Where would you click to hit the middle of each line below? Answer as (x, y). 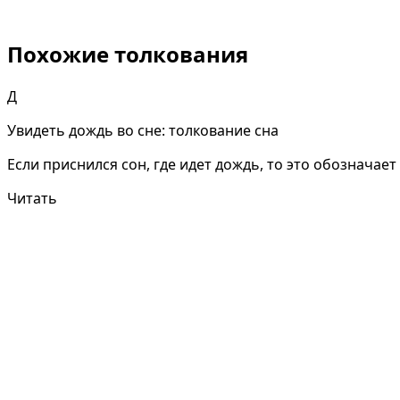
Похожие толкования (128, 54)
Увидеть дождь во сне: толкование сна (143, 131)
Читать (32, 199)
